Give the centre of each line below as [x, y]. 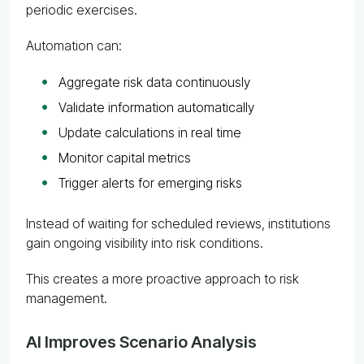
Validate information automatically [156, 107]
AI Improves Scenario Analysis [141, 342]
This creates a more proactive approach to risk [162, 278]
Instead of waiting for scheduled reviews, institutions [178, 223]
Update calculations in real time [150, 132]
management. [67, 298]
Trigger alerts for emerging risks [150, 182]
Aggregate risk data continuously [154, 82]
